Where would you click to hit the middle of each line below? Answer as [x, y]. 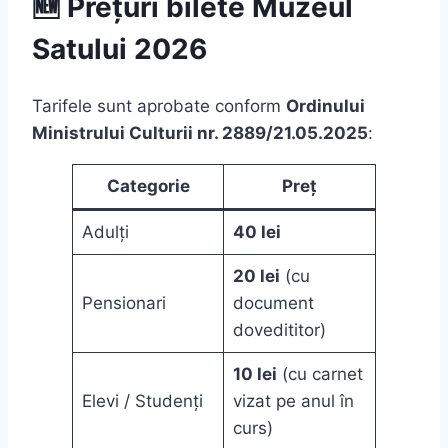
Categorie [148, 186]
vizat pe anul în [293, 401]
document [273, 303]
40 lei [256, 232]
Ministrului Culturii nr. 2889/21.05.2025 [200, 133]
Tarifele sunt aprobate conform [159, 106]
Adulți [105, 232]
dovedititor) [279, 330]
